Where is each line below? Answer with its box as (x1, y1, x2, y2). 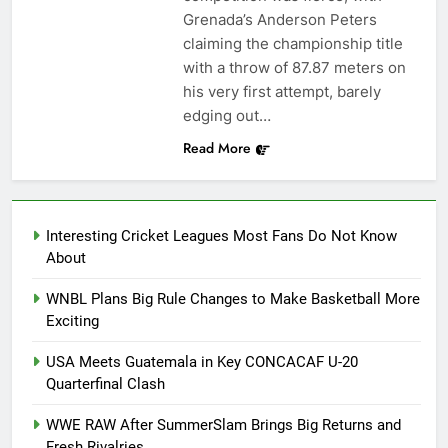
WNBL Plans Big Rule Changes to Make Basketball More (46, 290, 420, 309)
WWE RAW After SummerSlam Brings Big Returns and (46, 416, 401, 435)
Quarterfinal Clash (46, 375, 165, 394)
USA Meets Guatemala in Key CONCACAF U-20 (46, 353, 358, 372)
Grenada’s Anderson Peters (182, 10, 377, 30)
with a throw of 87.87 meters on (182, 58, 406, 78)
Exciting (46, 312, 99, 331)
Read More (182, 138, 251, 159)
